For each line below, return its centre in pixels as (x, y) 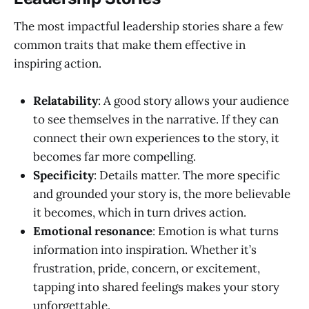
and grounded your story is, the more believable (162, 193)
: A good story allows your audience (193, 100)
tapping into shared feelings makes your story (156, 287)
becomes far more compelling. (114, 156)
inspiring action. (58, 63)
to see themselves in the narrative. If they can (156, 119)
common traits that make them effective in (130, 44)
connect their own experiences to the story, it (156, 138)
